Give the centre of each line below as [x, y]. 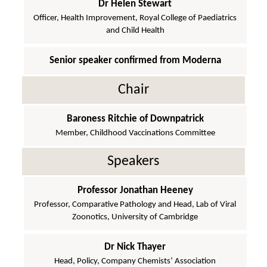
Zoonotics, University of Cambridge [135, 217]
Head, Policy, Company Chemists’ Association [135, 261]
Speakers [133, 161]
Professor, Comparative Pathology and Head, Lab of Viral [135, 204]
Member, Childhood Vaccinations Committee [135, 133]
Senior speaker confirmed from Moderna [135, 60]
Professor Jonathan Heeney [135, 190]
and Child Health [135, 30]
